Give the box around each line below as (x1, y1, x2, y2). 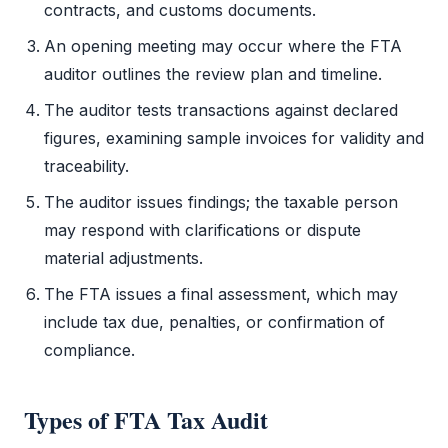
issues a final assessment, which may (111, 284, 398, 304)
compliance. (44, 340, 135, 360)
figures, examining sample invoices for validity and (44, 128, 424, 148)
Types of (24, 402, 114, 437)
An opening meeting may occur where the (44, 36, 370, 56)
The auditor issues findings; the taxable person (44, 192, 398, 212)
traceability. (44, 156, 129, 176)
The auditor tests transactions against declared (44, 100, 398, 120)
